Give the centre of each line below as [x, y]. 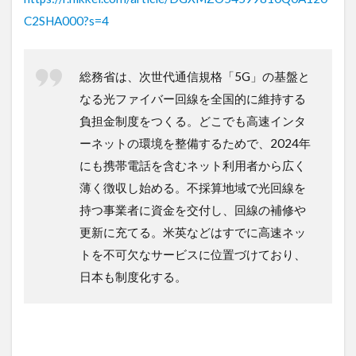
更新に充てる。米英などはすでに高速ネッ [193, 232]
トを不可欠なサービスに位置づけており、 [193, 254]
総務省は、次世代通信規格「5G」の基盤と [195, 76]
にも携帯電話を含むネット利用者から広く [193, 165]
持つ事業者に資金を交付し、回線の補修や [193, 209]
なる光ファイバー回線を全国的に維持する [193, 98]
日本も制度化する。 [133, 276]
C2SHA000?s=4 [66, 20]
